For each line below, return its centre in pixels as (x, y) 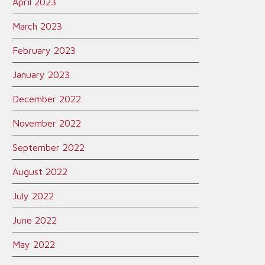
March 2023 (37, 26)
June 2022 (35, 220)
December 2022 (47, 99)
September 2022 (49, 147)
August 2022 (40, 172)
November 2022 (47, 123)
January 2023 (41, 75)
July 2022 (33, 196)
